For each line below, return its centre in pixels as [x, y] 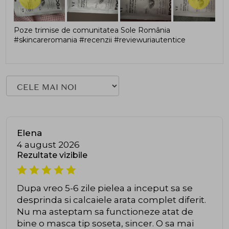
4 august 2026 [48, 144]
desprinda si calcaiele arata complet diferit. [111, 200]
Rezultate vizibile [52, 155]
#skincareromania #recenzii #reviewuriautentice [100, 40]
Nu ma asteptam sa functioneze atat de [105, 211]
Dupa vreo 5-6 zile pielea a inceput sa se [105, 188]
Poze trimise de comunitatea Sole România [92, 30]
